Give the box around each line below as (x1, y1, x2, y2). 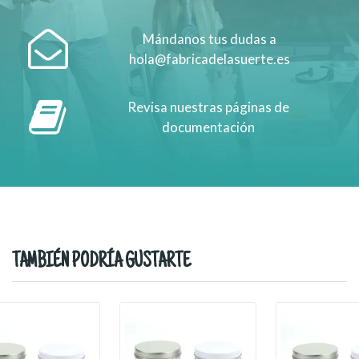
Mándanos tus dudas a (143, 30, 276, 47)
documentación (162, 119, 256, 135)
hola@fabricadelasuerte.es (129, 50, 290, 67)
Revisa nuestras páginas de (127, 99, 290, 115)
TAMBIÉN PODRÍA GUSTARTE (12, 251, 191, 273)
